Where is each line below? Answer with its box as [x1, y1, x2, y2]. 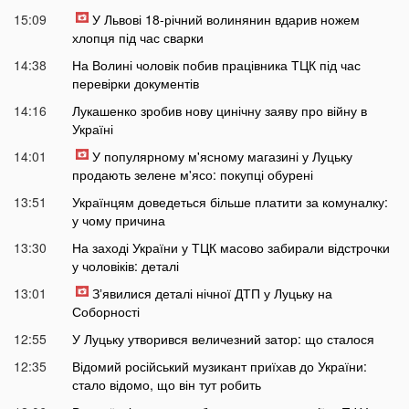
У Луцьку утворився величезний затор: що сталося [71, 330, 374, 349]
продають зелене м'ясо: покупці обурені [71, 165, 313, 184]
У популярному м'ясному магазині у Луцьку [91, 147, 352, 166]
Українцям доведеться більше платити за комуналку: [71, 193, 388, 212]
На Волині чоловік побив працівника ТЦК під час [71, 56, 361, 75]
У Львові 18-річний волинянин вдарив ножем [91, 10, 360, 29]
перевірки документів [71, 74, 199, 93]
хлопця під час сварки [71, 28, 204, 47]
